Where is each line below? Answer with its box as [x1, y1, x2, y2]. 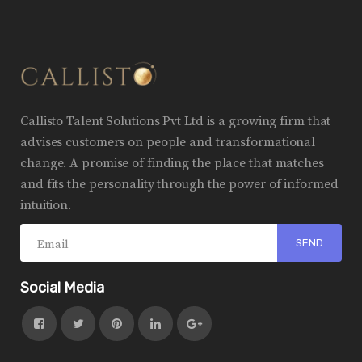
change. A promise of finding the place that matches [20, 155, 324, 172]
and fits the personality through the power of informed [20, 176, 339, 193]
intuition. [20, 197, 71, 214]
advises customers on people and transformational [20, 134, 316, 151]
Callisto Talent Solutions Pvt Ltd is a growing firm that [20, 113, 331, 130]
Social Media [20, 279, 104, 297]
